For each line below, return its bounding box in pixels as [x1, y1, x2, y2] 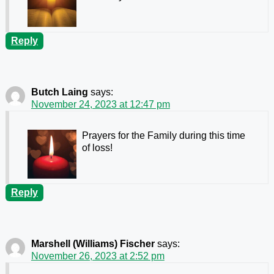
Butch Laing [31, 86, 88, 97]
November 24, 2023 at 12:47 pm [31, 98, 170, 109]
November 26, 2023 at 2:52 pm [31, 250, 165, 261]
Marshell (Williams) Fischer [31, 238, 155, 249]
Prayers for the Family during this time [81, 130, 245, 141]
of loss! [81, 142, 113, 153]
